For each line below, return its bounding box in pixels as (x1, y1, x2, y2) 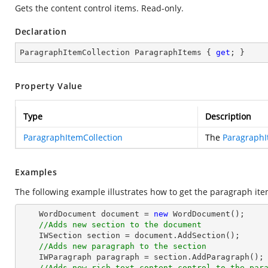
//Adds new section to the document (39, 220, 202, 229)
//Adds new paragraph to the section (39, 242, 206, 251)
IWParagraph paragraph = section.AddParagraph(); (20, 252, 39, 261)
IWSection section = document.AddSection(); (20, 231, 39, 240)
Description (205, 111, 251, 122)
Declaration (15, 26, 67, 37)
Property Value (15, 80, 83, 92)
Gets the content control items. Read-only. (15, 2, 184, 14)
